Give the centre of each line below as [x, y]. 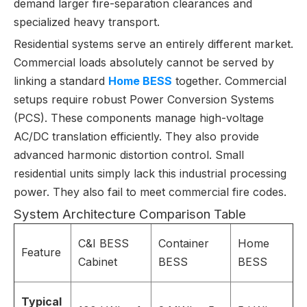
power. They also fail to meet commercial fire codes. [150, 192]
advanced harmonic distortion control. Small [129, 155]
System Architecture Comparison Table [130, 214]
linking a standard [61, 81]
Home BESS [140, 81]
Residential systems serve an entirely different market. [153, 44]
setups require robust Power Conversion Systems [144, 99]
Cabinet [98, 262]
